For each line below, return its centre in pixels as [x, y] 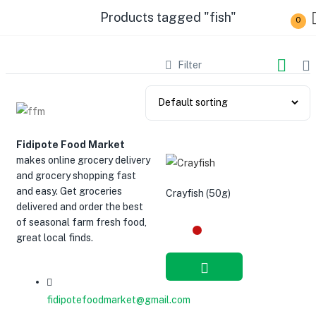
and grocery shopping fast [76, 176]
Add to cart [204, 295]
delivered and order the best [80, 207]
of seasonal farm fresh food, [81, 222]
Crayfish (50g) [198, 193]
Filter [190, 65]
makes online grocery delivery [83, 160]
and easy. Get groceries [69, 191]
